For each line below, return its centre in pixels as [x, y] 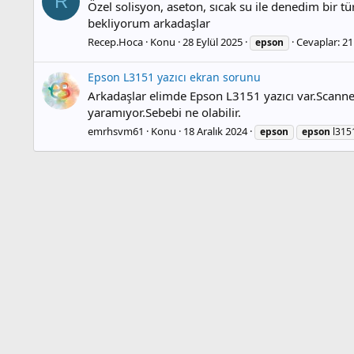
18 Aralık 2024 [215, 131]
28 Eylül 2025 [213, 42]
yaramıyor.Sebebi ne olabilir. [164, 113]
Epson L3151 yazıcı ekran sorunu [174, 77]
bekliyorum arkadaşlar [149, 23]
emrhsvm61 [116, 131]
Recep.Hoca [115, 42]
